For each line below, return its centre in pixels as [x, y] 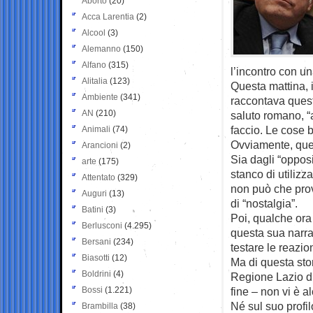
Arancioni [100, 145]
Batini [93, 209]
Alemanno [101, 49]
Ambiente [100, 97]
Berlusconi [102, 225]
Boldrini [96, 274]
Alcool [94, 32]
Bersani [96, 241]
